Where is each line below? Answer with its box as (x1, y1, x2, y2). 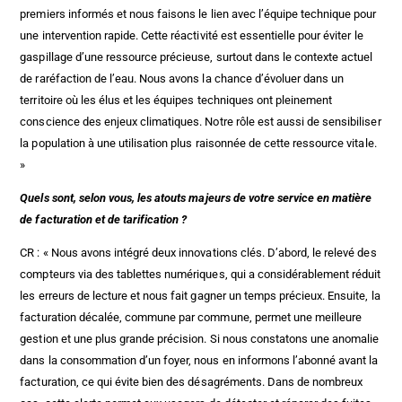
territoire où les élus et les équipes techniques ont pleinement (20, 93, 333, 108)
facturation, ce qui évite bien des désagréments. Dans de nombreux (20, 375, 363, 389)
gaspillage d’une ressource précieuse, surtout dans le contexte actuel (20, 50, 373, 65)
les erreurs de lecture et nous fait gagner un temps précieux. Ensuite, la (20, 289, 380, 303)
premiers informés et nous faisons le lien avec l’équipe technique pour (20, 7, 377, 22)
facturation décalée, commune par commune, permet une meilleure (20, 310, 363, 325)
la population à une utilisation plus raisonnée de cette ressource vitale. (20, 136, 377, 151)
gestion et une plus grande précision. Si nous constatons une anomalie (20, 332, 380, 346)
